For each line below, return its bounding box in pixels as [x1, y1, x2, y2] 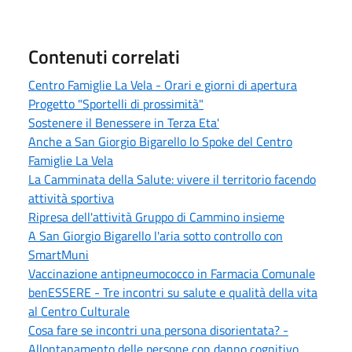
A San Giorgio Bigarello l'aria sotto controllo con [28, 225, 283, 245]
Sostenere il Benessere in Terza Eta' [28, 112, 219, 132]
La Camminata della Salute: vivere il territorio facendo [28, 169, 316, 189]
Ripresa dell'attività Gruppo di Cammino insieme [28, 207, 284, 226]
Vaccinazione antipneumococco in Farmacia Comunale [28, 263, 315, 283]
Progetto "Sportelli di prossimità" [28, 93, 203, 113]
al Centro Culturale [28, 301, 130, 321]
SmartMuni [28, 244, 89, 264]
